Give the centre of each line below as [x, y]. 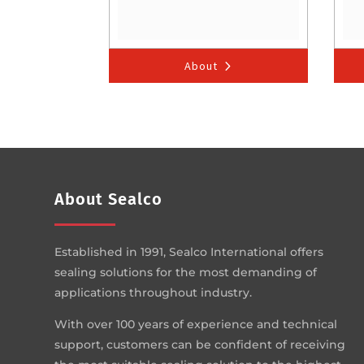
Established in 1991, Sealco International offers [189, 252]
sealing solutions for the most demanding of [186, 273]
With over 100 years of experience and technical [196, 325]
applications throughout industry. [154, 293]
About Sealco [109, 199]
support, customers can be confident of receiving [200, 345]
